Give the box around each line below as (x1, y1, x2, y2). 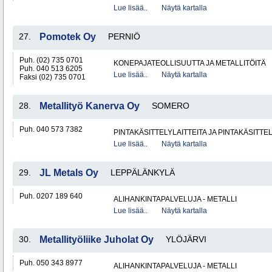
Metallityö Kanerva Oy (39, 101, 140, 111)
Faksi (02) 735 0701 (19, 73, 86, 81)
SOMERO (152, 101, 189, 110)
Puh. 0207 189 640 (19, 192, 83, 200)
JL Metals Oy (39, 168, 98, 178)
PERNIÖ (108, 32, 140, 41)
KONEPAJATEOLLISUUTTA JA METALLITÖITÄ (114, 59, 266, 67)
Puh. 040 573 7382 (19, 125, 83, 134)
